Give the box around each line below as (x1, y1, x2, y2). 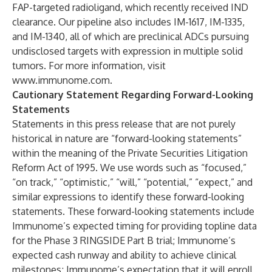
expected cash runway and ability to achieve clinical (12, 249, 236, 261)
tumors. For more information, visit (12, 59, 166, 72)
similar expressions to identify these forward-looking (12, 191, 244, 203)
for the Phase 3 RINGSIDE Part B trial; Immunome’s (12, 234, 236, 246)
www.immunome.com (12, 74, 110, 86)
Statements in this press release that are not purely (12, 118, 236, 130)
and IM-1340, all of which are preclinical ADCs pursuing (12, 30, 249, 42)
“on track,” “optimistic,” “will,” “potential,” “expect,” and (12, 176, 253, 188)
